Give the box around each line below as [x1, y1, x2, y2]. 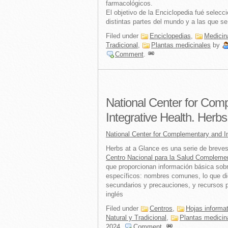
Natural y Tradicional [106, 214, 166, 221]
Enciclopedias [150, 32, 191, 40]
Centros [150, 205, 173, 212]
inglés [106, 190, 123, 198]
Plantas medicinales [151, 41, 211, 49]
